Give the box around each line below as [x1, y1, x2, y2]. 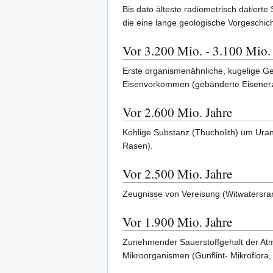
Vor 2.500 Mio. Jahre [122, 165, 232, 183]
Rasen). [122, 141, 153, 151]
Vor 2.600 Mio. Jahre [122, 104, 232, 121]
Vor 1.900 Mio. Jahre [122, 213, 232, 231]
